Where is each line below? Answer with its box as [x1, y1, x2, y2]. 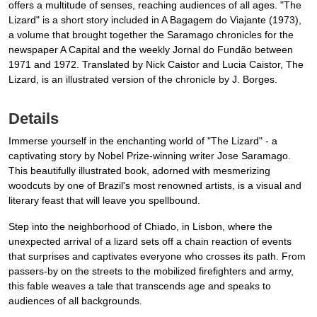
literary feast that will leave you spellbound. [8, 195, 200, 207]
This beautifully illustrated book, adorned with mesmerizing [8, 165, 270, 177]
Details [8, 110, 59, 128]
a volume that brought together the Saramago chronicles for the [8, 29, 294, 41]
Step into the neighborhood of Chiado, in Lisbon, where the [8, 221, 272, 233]
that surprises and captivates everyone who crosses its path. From [8, 250, 306, 263]
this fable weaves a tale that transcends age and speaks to [8, 280, 271, 292]
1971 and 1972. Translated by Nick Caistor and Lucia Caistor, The [8, 59, 304, 71]
